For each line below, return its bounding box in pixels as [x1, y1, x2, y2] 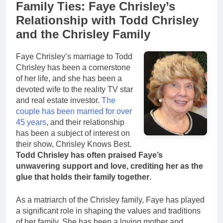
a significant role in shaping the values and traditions [16, 206, 201, 215]
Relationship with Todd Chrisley [16, 13, 199, 27]
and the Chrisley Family [16, 27, 150, 41]
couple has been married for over [16, 107, 132, 115]
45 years [16, 117, 46, 126]
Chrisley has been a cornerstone [16, 63, 130, 72]
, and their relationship [46, 117, 124, 126]
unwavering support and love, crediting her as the [16, 161, 203, 170]
